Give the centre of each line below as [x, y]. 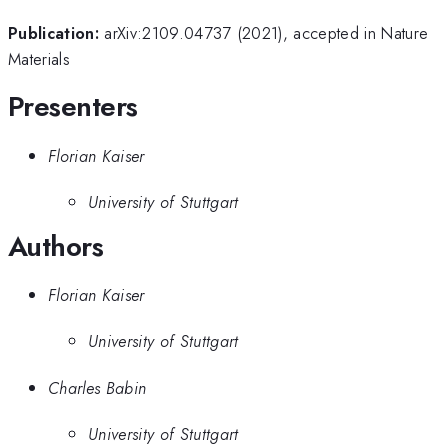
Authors [56, 246]
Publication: [53, 32]
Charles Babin [97, 387]
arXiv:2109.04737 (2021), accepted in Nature [266, 32]
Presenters [73, 107]
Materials [39, 58]
